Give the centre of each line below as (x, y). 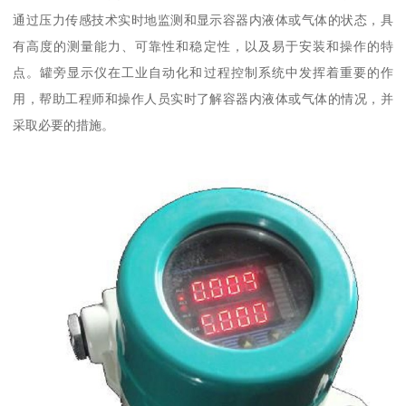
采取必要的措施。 (64, 125)
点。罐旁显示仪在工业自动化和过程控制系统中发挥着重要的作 (203, 72)
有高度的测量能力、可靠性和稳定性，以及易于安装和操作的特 (203, 46)
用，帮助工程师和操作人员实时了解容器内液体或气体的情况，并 (203, 98)
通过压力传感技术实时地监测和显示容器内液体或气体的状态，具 (203, 19)
